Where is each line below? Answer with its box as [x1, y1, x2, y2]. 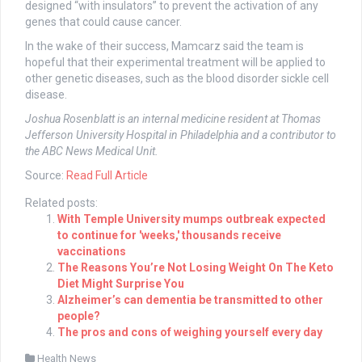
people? [57, 309, 100, 322]
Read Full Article [66, 168, 148, 182]
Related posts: [25, 196, 98, 209]
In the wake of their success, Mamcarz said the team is [25, 39, 304, 53]
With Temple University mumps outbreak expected [57, 212, 326, 225]
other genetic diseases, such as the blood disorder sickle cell [25, 71, 329, 85]
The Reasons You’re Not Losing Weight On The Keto [57, 260, 334, 274]
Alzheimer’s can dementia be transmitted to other [57, 293, 323, 306]
